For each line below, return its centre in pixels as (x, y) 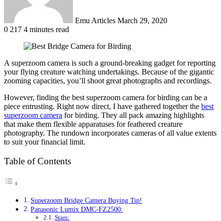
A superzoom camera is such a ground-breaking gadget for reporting (110, 63)
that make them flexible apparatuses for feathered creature (93, 124)
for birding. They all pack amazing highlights (133, 115)
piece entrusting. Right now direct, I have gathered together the (103, 106)
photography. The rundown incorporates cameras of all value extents (110, 133)
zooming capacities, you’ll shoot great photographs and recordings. (108, 80)
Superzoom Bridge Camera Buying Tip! (86, 201)
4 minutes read (46, 29)
